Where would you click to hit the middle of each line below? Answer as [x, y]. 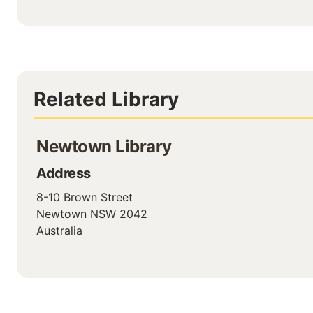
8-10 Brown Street [85, 197]
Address [64, 173]
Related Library [106, 99]
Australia [59, 231]
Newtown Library [104, 146]
